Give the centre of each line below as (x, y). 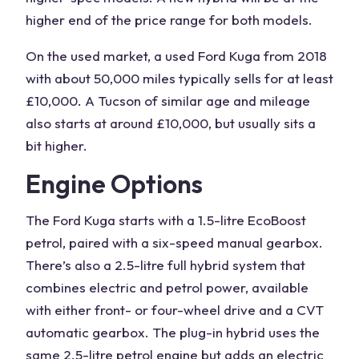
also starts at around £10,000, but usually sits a (171, 123)
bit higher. (56, 145)
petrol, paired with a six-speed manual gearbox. (174, 242)
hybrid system (234, 265)
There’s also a (70, 265)
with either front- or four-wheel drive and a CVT (175, 310)
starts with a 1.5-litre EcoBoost (211, 220)
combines (57, 287)
